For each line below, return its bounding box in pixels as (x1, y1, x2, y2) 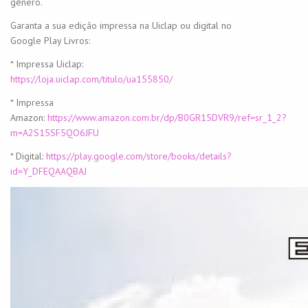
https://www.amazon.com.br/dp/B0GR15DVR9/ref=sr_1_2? (47, 111, 287, 124)
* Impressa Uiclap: (10, 57, 83, 70)
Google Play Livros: (10, 34, 90, 47)
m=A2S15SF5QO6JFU (10, 126, 99, 139)
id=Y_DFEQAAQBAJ (10, 164, 87, 177)
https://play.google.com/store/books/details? (46, 149, 232, 162)
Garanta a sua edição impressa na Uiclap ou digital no (10, 19, 232, 32)
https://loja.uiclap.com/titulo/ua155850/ (10, 72, 173, 85)
